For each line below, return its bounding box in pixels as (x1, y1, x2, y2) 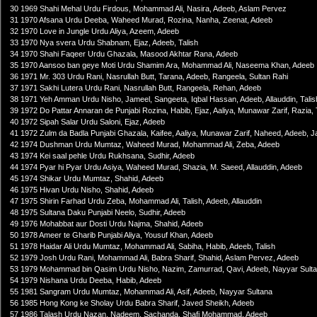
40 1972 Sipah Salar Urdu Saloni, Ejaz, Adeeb (10, 117, 165, 126)
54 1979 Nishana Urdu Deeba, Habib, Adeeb (10, 276, 161, 284)
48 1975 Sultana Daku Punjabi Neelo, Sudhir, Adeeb (10, 208, 185, 217)
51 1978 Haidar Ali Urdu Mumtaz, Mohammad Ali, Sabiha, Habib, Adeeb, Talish (10, 242, 275, 250)
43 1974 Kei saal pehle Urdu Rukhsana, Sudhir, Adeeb (10, 151, 195, 160)
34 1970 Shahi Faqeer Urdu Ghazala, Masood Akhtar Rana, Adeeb (10, 50, 238, 58)
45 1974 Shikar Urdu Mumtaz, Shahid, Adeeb (10, 174, 163, 183)
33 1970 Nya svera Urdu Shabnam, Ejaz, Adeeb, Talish (10, 38, 198, 47)
